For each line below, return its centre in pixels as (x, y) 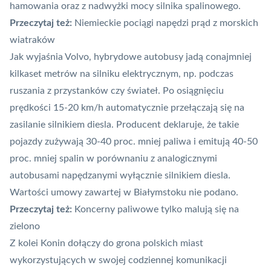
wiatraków (32, 40)
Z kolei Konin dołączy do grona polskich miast (106, 243)
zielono (25, 227)
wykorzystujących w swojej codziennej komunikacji (118, 260)
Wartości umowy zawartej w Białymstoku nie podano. (124, 193)
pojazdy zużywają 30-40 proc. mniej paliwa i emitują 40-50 (134, 142)
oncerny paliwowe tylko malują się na (160, 210)
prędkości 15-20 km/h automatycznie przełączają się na (127, 108)
